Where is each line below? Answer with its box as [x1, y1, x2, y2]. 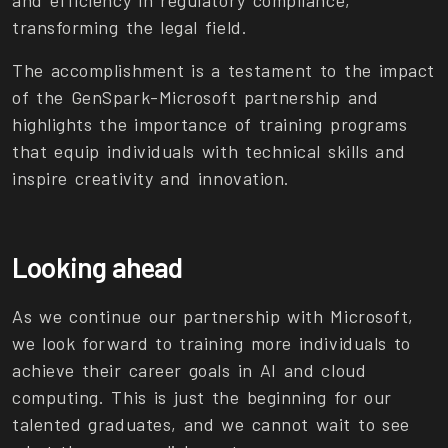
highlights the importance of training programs [12, 113, 408, 136]
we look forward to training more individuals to [12, 332, 411, 355]
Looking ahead [12, 250, 183, 285]
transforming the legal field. [12, 16, 248, 39]
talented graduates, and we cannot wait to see [12, 413, 410, 436]
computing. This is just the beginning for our [12, 386, 392, 409]
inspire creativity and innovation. [12, 167, 290, 190]
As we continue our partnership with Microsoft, [12, 305, 414, 328]
